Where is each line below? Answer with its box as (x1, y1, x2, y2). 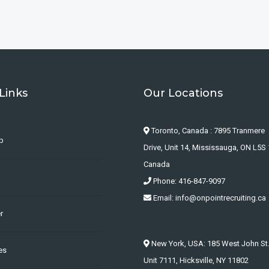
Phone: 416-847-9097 (151, 176, 225, 186)
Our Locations (144, 86, 223, 100)
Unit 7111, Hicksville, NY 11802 (144, 255, 249, 265)
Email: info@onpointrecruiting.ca (151, 193, 266, 202)
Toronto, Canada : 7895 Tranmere (150, 125, 265, 135)
